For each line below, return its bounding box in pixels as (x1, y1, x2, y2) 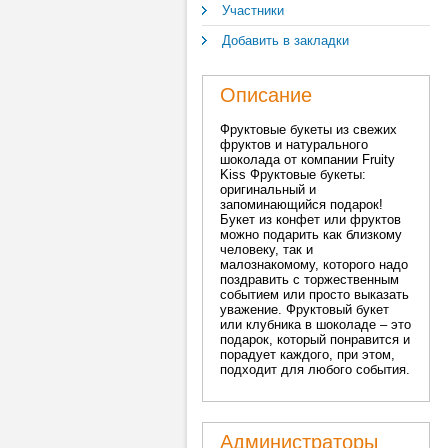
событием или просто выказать (220, 287, 409, 302)
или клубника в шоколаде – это (220, 317, 411, 332)
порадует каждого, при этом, (220, 347, 395, 362)
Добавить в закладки (222, 33, 349, 48)
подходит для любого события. (220, 362, 410, 377)
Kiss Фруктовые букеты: (220, 167, 366, 182)
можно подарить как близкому (220, 227, 402, 242)
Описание (220, 84, 312, 106)
